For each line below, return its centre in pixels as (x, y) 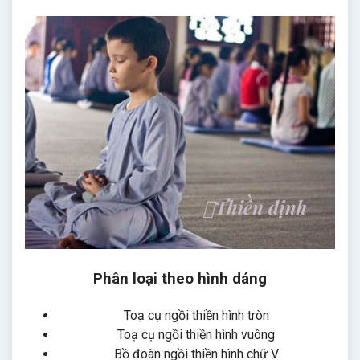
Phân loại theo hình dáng (180, 278)
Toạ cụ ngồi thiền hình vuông (196, 334)
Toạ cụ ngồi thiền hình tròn (196, 315)
